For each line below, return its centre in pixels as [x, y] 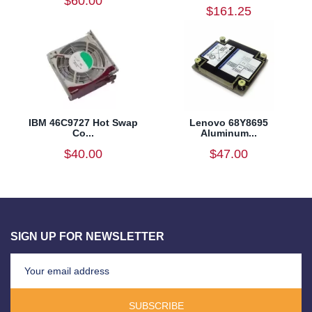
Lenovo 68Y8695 [229, 122]
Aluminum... [229, 133]
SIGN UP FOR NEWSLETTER [87, 236]
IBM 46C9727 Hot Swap [83, 122]
